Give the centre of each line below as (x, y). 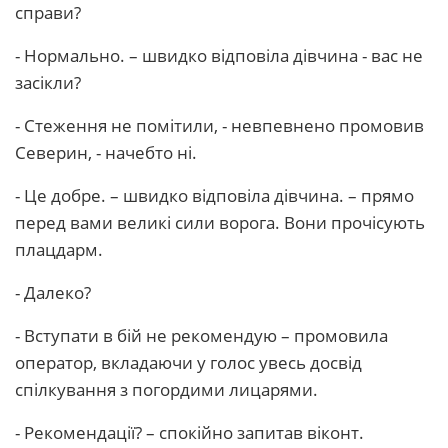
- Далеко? (53, 292)
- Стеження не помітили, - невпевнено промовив (219, 125)
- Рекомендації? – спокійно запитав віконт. (189, 432)
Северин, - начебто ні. (106, 152)
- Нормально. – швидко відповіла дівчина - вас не (219, 55)
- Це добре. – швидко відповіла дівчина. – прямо (214, 195)
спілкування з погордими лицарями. (166, 389)
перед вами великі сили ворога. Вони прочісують (220, 222)
